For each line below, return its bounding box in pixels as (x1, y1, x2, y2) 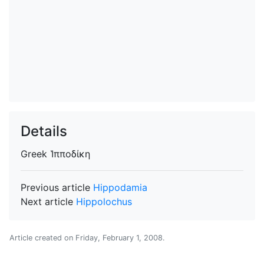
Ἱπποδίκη (50, 148, 90, 160)
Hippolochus (76, 196, 132, 207)
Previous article (21, 181, 93, 193)
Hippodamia (93, 181, 147, 193)
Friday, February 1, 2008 (75, 233, 163, 242)
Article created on (9, 233, 75, 242)
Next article (21, 196, 76, 207)
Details (21, 123, 67, 140)
